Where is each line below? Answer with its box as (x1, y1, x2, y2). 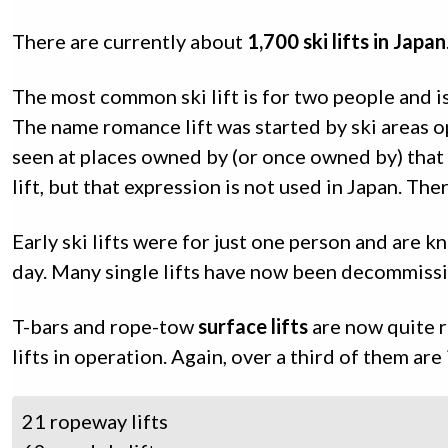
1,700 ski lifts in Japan (247, 29, 446, 54)
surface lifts (198, 314, 308, 339)
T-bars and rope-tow (12, 314, 198, 339)
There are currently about (12, 29, 247, 54)
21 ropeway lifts (22, 409, 168, 434)
